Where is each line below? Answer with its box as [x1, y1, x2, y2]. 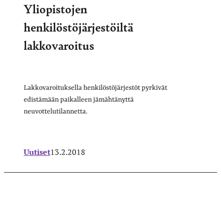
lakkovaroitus [24, 37, 94, 54]
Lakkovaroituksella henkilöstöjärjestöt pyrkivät [24, 84, 167, 92]
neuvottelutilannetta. [24, 108, 87, 116]
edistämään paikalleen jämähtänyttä [24, 96, 134, 104]
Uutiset [24, 147, 50, 158]
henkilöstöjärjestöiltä [24, 18, 133, 36]
